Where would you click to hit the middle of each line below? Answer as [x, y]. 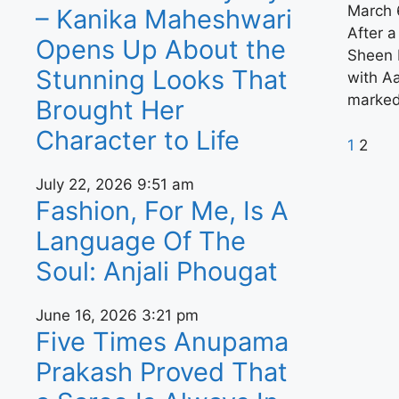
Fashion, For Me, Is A [162, 211]
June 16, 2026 [89, 315]
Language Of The [141, 241]
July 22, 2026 [86, 184]
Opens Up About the [161, 49]
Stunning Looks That [162, 80]
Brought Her [110, 110]
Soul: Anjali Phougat [157, 271]
